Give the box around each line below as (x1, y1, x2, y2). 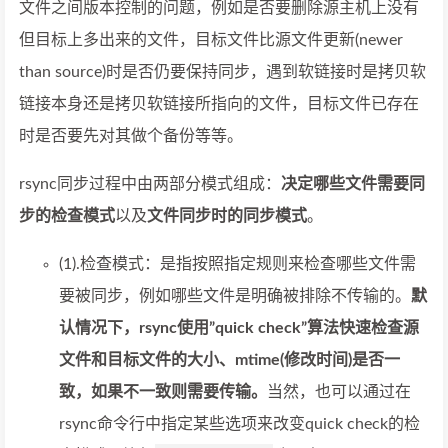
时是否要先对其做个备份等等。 (19, 128, 243, 144)
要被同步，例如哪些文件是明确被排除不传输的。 (59, 288, 411, 304)
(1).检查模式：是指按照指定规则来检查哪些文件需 (59, 256, 416, 272)
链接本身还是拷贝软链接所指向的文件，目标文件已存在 (19, 96, 419, 112)
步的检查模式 (19, 208, 115, 224)
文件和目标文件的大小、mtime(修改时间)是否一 (59, 352, 400, 368)
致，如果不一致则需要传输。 (59, 384, 267, 400)
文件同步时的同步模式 (147, 208, 307, 224)
